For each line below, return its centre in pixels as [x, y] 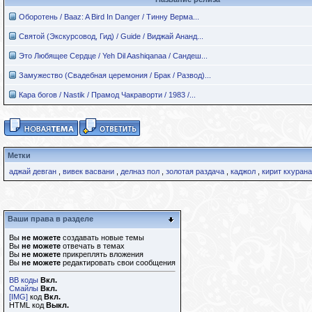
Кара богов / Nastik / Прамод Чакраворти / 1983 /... [107, 95]
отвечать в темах [93, 246]
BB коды [24, 280]
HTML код [28, 305]
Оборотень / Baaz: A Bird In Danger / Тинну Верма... [109, 17]
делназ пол [140, 171]
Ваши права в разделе [50, 219]
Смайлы [24, 288]
